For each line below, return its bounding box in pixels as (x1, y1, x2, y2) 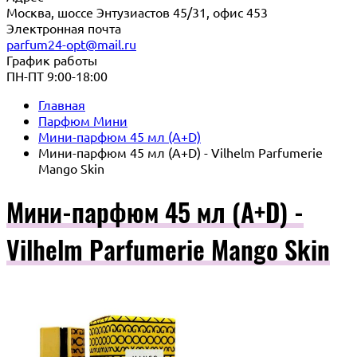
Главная (38, 96, 85, 112)
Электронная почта (6, 20, 121, 36)
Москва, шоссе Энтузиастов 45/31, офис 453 (6, 4, 268, 20)
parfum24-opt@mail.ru (6, 36, 136, 52)
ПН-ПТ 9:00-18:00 (6, 68, 108, 84)
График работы (6, 52, 97, 68)
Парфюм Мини (38, 112, 127, 128)
